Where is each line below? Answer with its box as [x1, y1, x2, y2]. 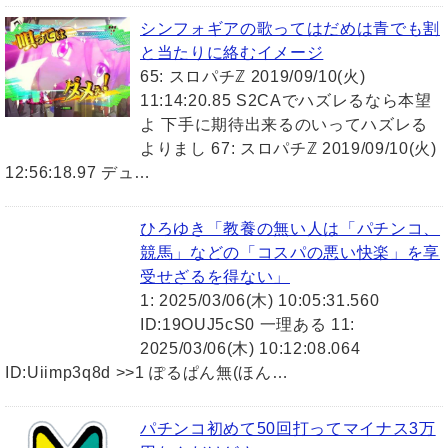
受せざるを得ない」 [140, 268, 290, 286]
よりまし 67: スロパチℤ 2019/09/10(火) [140, 140, 437, 158]
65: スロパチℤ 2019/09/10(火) [140, 68, 366, 86]
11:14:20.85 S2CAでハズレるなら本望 [140, 92, 432, 110]
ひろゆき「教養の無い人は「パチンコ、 [140, 220, 441, 238]
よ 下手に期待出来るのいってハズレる [140, 116, 428, 134]
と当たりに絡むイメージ [140, 44, 324, 62]
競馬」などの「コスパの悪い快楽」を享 [140, 244, 440, 262]
